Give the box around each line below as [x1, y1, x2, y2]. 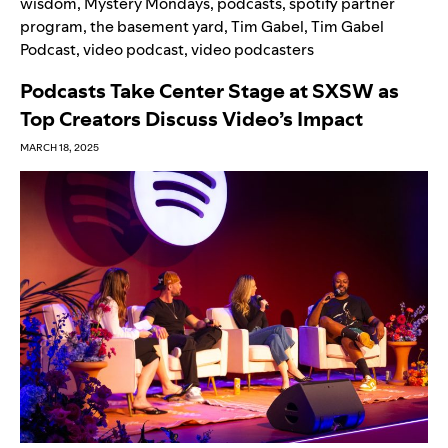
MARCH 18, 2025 [20, 140, 99, 154]
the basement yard [90, 15, 224, 37]
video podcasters [191, 38, 314, 60]
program [20, 15, 83, 37]
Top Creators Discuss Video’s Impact [20, 104, 363, 133]
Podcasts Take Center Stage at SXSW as [20, 76, 399, 105]
